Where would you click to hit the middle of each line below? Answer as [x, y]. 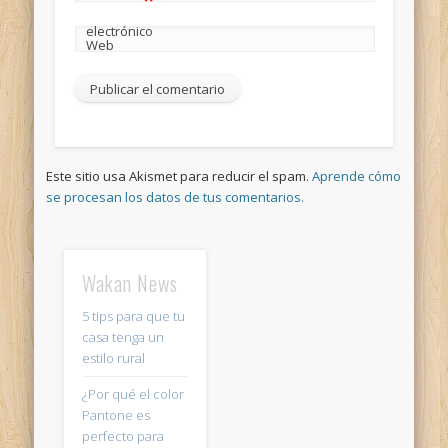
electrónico [119, 30]
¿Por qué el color [132, 394]
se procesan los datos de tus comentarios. [175, 196]
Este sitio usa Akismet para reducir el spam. [179, 175]
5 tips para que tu [133, 316]
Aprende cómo [357, 175]
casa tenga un [122, 337]
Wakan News [129, 283]
